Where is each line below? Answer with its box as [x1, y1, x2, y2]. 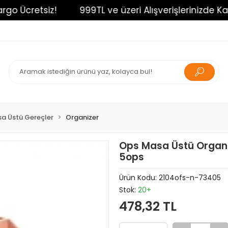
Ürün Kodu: [119, 173, 159, 183]
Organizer [66, 112, 99, 122]
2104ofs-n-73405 [158, 173, 221, 183]
